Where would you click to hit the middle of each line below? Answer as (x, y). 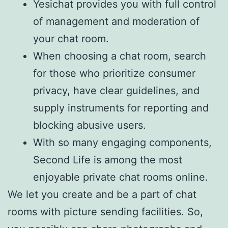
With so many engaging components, (122, 142)
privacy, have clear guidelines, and (116, 91)
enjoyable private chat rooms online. (121, 177)
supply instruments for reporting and (121, 108)
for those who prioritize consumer (114, 73)
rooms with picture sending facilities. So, (105, 212)
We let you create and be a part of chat (102, 194)
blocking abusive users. (90, 125)
